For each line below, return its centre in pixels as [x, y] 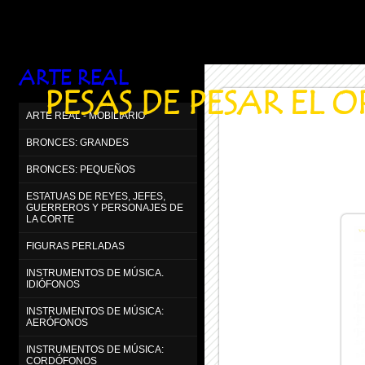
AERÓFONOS [57, 323]
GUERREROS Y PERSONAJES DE [105, 208]
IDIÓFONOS [53, 284]
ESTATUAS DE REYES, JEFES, [96, 196]
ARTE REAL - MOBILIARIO [86, 116]
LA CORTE [50, 219]
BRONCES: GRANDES [77, 143]
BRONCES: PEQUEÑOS [81, 169]
